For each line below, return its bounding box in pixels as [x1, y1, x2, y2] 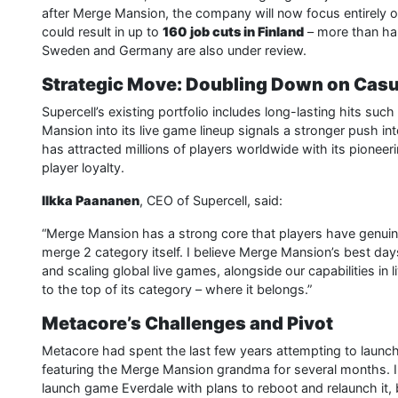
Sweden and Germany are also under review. [42, 43, 306, 59]
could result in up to [42, 24, 163, 40]
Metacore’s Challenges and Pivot [42, 313, 333, 335]
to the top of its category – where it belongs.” [42, 282, 312, 298]
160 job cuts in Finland [163, 24, 304, 40]
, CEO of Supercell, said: [139, 193, 283, 209]
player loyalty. [42, 160, 124, 176]
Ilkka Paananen [42, 193, 139, 209]
